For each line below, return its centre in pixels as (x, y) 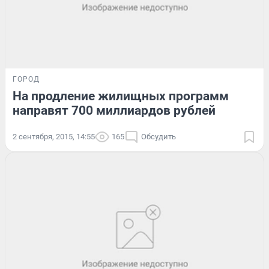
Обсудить (159, 137)
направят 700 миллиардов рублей (114, 111)
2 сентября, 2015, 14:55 (54, 137)
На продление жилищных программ (121, 96)
